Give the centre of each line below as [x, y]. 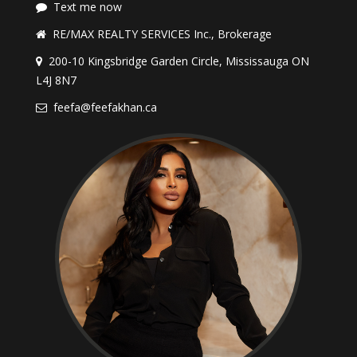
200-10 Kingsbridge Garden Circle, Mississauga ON [179, 61]
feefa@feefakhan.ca [105, 108]
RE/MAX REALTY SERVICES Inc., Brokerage [162, 34]
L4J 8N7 [56, 80]
